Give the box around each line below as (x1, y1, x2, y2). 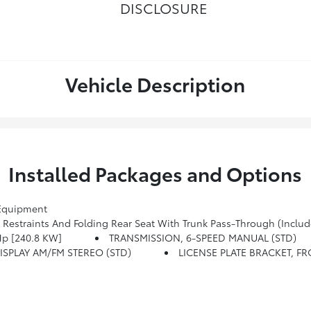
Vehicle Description (65, 69, 246, 97)
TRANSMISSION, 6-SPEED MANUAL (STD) (109, 230, 297, 244)
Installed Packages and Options (8, 159, 303, 187)
